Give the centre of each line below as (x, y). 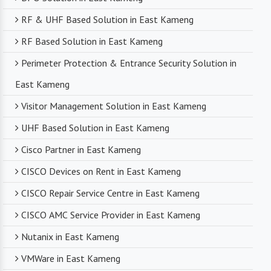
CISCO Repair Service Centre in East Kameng (110, 193)
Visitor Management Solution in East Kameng (114, 106)
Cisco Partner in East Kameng (81, 150)
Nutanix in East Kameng (70, 237)
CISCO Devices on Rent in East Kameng (101, 171)
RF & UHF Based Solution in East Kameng (107, 20)
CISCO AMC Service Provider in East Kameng (111, 215)
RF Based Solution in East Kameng (92, 41)
